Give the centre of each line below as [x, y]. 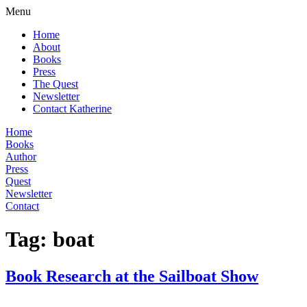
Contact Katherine [72, 109]
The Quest [56, 84]
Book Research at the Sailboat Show [132, 276]
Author [21, 157]
